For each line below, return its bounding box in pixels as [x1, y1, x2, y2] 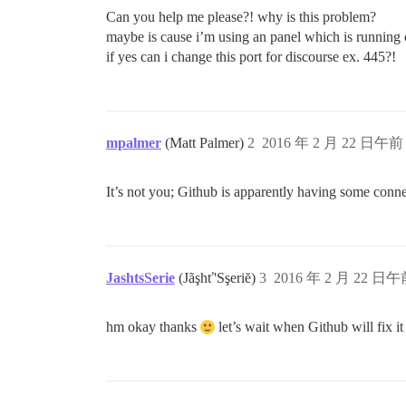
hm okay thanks [106, 319, 200, 335]
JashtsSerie [106, 270, 175, 286]
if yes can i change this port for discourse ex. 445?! [106, 49, 396, 65]
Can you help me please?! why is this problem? [106, 9, 376, 25]
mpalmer [106, 135, 161, 151]
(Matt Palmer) [165, 135, 247, 151]
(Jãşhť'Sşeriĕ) [179, 270, 259, 286]
